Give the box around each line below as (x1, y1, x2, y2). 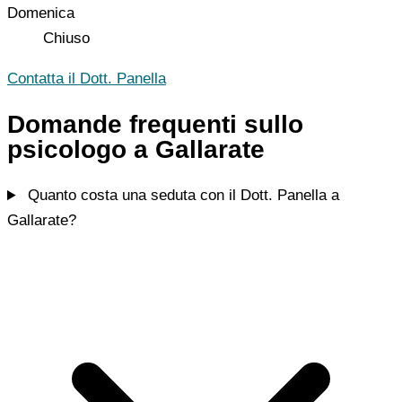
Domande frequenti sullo (7, 110, 303, 139)
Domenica (7, 4, 74, 22)
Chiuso (43, 30, 90, 48)
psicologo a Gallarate (7, 135, 265, 164)
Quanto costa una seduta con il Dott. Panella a (23, 187, 340, 205)
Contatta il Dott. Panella (7, 70, 166, 88)
